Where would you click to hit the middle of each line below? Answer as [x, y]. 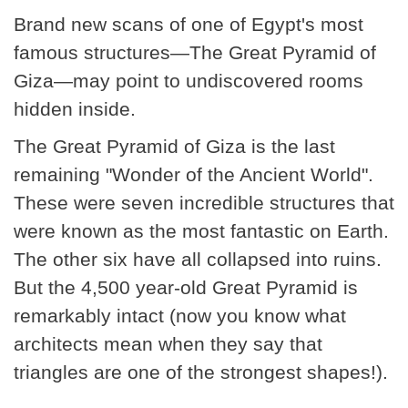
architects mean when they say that [168, 344]
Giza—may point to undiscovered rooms [189, 81]
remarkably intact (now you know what [180, 316]
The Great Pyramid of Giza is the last [174, 147]
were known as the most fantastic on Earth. [201, 231]
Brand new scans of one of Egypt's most [189, 25]
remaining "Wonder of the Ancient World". [194, 175]
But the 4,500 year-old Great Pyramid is [186, 288]
